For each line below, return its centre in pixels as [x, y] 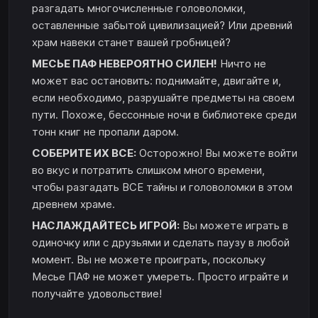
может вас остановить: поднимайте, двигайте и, [157, 80]
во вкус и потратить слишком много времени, [148, 170]
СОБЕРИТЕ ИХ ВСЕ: [84, 153]
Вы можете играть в [234, 225]
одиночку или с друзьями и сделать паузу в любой [161, 242]
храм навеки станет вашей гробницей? [131, 42]
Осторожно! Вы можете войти [217, 153]
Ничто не [242, 63]
